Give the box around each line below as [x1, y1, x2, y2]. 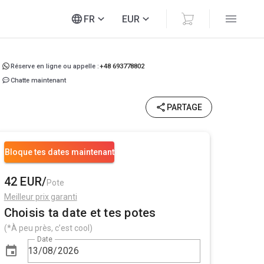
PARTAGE [167, 103, 202, 112]
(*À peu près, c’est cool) [4, 223, 93, 233]
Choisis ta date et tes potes [4, 206, 156, 220]
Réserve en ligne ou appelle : [11, 62, 100, 70]
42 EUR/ [4, 174, 47, 189]
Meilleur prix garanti [4, 192, 77, 202]
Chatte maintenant [11, 76, 67, 84]
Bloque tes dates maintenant [4, 147, 114, 157]
